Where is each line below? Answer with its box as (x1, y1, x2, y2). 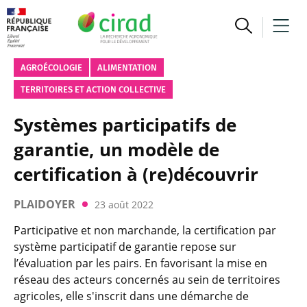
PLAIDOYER (14, 197, 75, 212)
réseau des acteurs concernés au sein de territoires (14, 272, 280, 287)
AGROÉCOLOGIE (21, 62, 82, 73)
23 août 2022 (95, 197, 153, 211)
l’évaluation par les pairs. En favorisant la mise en (14, 256, 267, 271)
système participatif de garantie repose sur (14, 239, 236, 254)
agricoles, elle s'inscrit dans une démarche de (14, 288, 249, 304)
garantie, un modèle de (14, 137, 219, 162)
